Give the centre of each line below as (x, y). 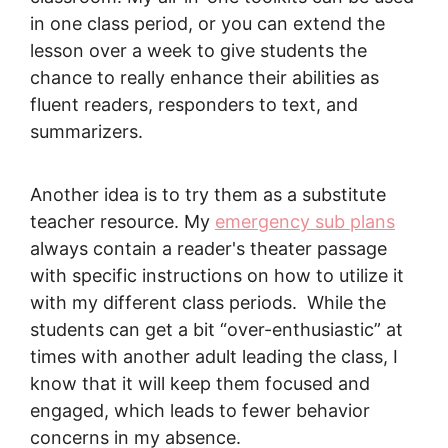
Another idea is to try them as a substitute (208, 194)
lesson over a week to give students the (198, 50)
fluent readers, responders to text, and (194, 104)
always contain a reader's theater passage (208, 248)
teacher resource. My (122, 221)
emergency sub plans (305, 221)
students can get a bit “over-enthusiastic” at (216, 329)
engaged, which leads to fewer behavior (200, 410)
